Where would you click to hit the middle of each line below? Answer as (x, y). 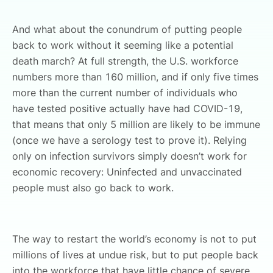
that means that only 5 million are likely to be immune (136, 124)
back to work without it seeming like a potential (123, 45)
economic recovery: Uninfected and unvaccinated (127, 172)
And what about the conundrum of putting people (127, 29)
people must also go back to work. (96, 188)
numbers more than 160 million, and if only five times (135, 77)
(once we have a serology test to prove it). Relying (129, 140)
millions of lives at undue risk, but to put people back (135, 255)
